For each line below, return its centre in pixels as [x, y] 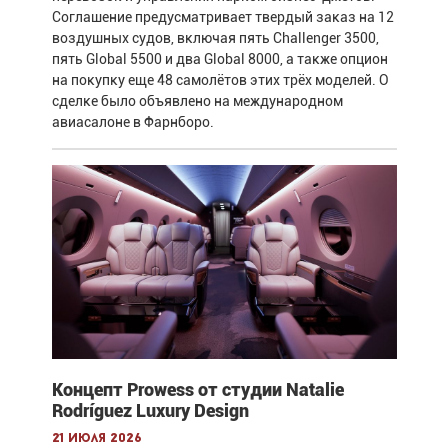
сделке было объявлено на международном [197, 101]
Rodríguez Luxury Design [150, 411]
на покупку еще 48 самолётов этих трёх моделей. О [220, 80]
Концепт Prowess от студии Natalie [197, 390]
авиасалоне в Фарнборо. [132, 122]
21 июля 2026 [96, 439]
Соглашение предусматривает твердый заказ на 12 [222, 17]
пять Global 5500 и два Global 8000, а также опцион [219, 59]
